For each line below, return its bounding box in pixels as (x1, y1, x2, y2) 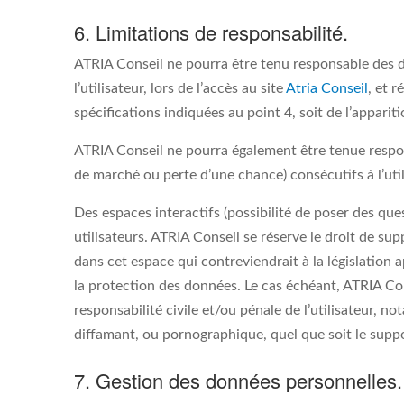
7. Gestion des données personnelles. (74, 366, 402, 394)
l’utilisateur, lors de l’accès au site (74, 81, 286, 96)
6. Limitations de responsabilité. (74, 18, 348, 46)
